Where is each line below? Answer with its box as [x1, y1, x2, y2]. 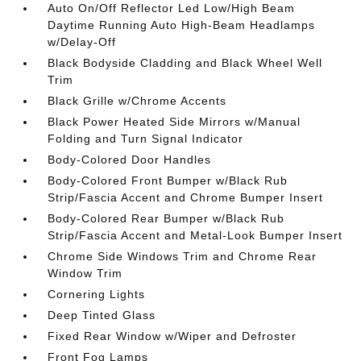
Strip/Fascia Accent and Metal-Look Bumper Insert [48, 229, 343, 242]
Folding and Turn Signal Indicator [48, 132, 244, 145]
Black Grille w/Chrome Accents [48, 94, 227, 107]
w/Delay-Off [48, 35, 117, 48]
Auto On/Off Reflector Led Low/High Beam [48, 2, 296, 15]
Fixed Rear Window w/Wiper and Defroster [48, 330, 297, 342]
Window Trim [48, 267, 123, 280]
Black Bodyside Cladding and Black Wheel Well [48, 56, 323, 69]
